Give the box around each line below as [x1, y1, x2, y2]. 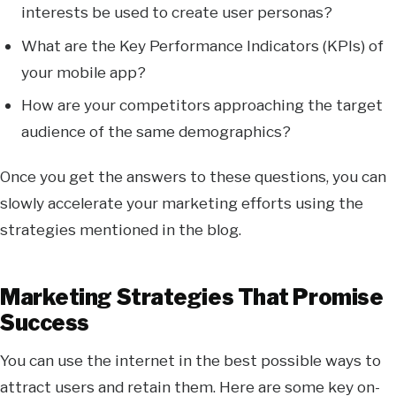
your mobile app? [21, 62, 147, 81]
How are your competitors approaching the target [21, 95, 384, 115]
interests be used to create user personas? [21, 2, 333, 21]
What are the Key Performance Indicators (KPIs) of [21, 35, 385, 55]
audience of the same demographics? [21, 122, 292, 141]
